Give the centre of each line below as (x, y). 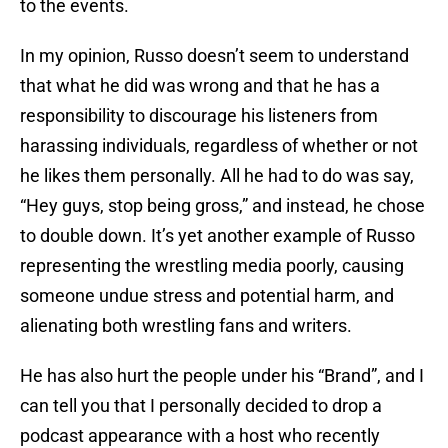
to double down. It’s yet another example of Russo (217, 236)
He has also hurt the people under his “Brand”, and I (222, 376)
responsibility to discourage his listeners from (199, 116)
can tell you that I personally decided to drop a (201, 406)
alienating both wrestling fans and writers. (186, 326)
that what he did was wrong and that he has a (200, 86)
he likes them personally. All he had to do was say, (217, 176)
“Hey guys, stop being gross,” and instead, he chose (222, 206)
